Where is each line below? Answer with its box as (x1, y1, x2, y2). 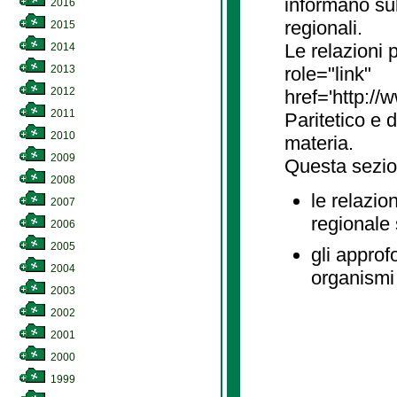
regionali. (284, 17, 362, 39)
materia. (284, 132, 354, 154)
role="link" (284, 63, 371, 85)
